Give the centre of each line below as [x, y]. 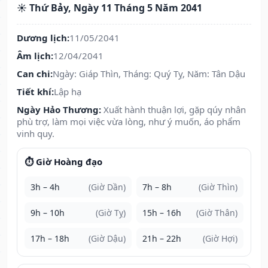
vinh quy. [36, 134]
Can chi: [35, 74]
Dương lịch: [43, 38]
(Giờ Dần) [107, 187]
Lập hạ [68, 92]
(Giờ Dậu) [107, 239]
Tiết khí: [35, 92]
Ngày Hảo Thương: [59, 110]
